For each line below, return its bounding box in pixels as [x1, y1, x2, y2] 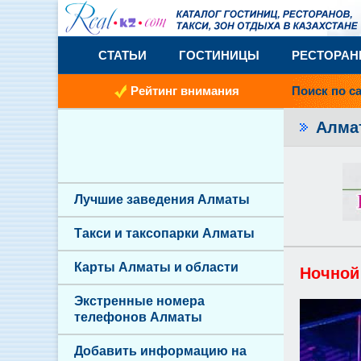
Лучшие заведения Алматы [74, 193, 250, 206]
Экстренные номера [74, 294, 205, 308]
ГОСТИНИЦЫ [179, 48, 259, 62]
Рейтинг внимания [131, 84, 239, 98]
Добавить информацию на [74, 344, 247, 358]
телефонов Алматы [74, 310, 202, 324]
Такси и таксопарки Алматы [74, 226, 255, 240]
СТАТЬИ [98, 48, 147, 62]
